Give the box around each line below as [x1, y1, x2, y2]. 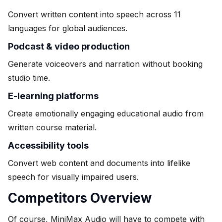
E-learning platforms [8, 90, 99, 101]
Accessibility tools [8, 140, 89, 151]
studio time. [8, 72, 50, 83]
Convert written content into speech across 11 [8, 9, 181, 19]
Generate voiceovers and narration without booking [8, 58, 203, 69]
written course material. [8, 122, 97, 132]
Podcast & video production [8, 41, 130, 52]
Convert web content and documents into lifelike [8, 158, 190, 168]
